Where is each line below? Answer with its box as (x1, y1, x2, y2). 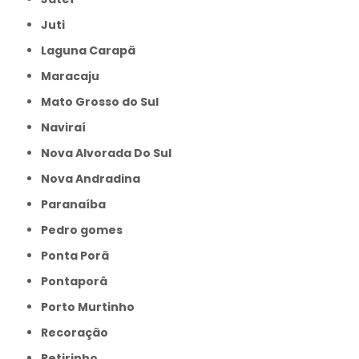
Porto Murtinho (48, 298, 135, 315)
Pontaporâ (48, 272, 108, 289)
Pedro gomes (48, 221, 123, 238)
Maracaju (51, 67, 100, 84)
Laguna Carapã (46, 42, 136, 58)
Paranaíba (48, 196, 107, 212)
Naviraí (50, 119, 87, 135)
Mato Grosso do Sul (51, 93, 159, 110)
